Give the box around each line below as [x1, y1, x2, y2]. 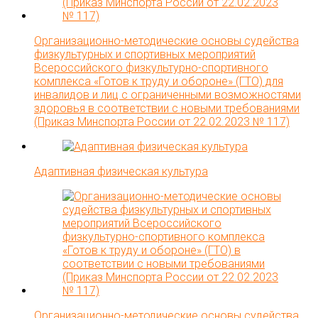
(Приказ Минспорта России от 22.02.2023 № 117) [34, 114, 290, 128]
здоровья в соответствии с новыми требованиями [34, 101, 300, 115]
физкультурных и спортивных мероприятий [34, 47, 256, 61]
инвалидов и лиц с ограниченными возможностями [34, 87, 301, 102]
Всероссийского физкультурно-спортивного [34, 60, 268, 75]
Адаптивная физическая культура [34, 164, 208, 178]
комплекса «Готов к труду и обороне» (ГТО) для [34, 74, 283, 88]
